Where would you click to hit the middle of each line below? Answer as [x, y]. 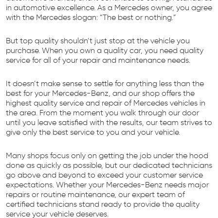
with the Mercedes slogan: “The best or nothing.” [91, 17]
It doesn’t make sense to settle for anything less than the [105, 83]
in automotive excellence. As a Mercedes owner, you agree [109, 7]
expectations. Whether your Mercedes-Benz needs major [107, 184]
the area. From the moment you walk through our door [102, 112]
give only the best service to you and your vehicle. [93, 132]
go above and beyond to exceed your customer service [104, 175]
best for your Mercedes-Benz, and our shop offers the [100, 93]
